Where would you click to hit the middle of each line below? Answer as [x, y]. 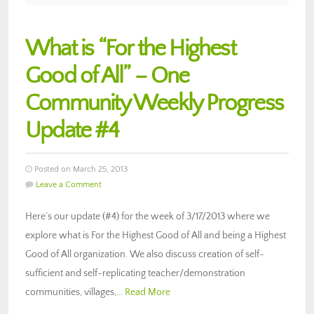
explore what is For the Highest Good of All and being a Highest [156, 235]
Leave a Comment [69, 184]
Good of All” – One [107, 76]
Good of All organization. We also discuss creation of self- [145, 254]
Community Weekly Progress [155, 103]
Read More [148, 292]
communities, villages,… [75, 292]
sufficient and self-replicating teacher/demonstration [135, 273]
